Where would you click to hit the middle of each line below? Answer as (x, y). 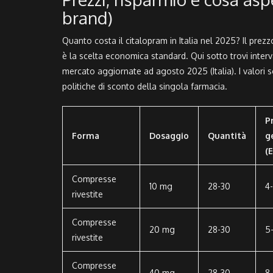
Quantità (227, 136)
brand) (87, 18)
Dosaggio (169, 136)
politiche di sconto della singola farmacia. (145, 87)
